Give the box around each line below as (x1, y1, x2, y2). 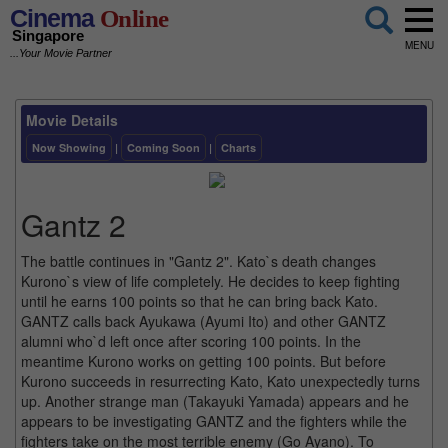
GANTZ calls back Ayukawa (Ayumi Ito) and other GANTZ (21, 310, 386, 331)
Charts (221, 139, 256, 155)
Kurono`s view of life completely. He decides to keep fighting (21, 270, 400, 291)
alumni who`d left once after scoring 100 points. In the (21, 330, 361, 351)
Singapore (12, 27, 84, 45)
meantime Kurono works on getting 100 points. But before (21, 350, 386, 371)
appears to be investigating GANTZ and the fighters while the (21, 410, 407, 431)
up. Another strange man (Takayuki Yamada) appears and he (21, 390, 409, 411)
